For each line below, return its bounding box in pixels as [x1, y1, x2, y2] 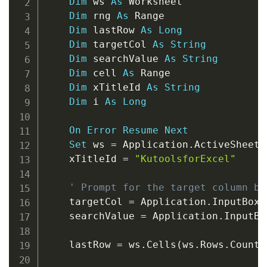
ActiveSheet [194, 139, 260, 151]
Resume [122, 125, 159, 136]
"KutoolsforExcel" [134, 153, 236, 165]
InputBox [212, 196, 260, 208]
